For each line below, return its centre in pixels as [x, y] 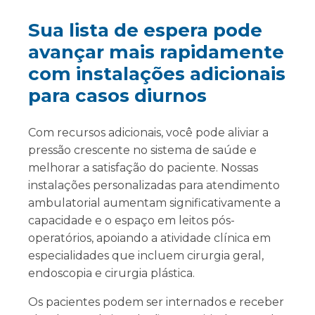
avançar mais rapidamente [156, 52]
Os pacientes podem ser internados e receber [156, 302]
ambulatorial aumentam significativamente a [154, 203]
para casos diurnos [117, 96]
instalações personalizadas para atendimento [154, 185]
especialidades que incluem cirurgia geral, [146, 256]
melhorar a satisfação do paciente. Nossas [143, 168]
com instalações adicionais [157, 74]
